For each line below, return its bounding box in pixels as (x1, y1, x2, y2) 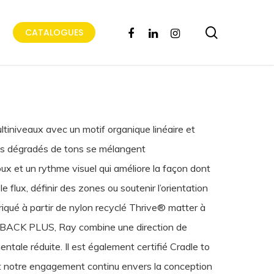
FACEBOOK (119, 25, 166, 38)
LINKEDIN (141, 25, 178, 38)
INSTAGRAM (163, 25, 215, 38)
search (217, 24, 256, 40)
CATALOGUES (25, 26, 83, 39)
